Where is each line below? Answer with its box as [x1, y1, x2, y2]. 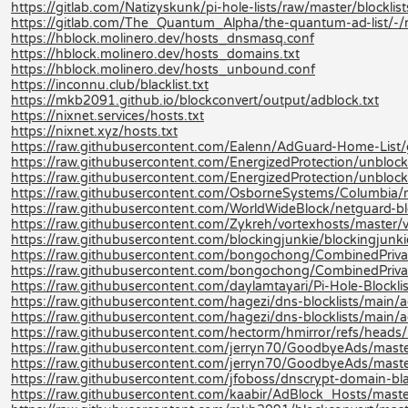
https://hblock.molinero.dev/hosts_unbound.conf [11, 61, 315, 77]
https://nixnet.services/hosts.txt [11, 107, 204, 124]
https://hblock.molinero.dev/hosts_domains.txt [11, 46, 300, 62]
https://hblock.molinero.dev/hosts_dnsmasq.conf [11, 30, 314, 46]
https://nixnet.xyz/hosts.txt [11, 123, 178, 139]
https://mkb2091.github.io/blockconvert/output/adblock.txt [11, 92, 379, 108]
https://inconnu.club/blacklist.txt [11, 76, 209, 93]
